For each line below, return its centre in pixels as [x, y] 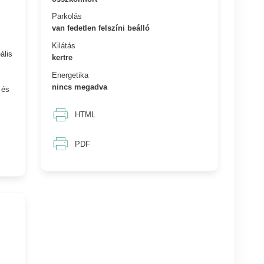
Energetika [70, 75]
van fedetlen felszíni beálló [101, 28]
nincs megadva [80, 87]
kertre [62, 57]
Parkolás [67, 16]
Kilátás [64, 45]
